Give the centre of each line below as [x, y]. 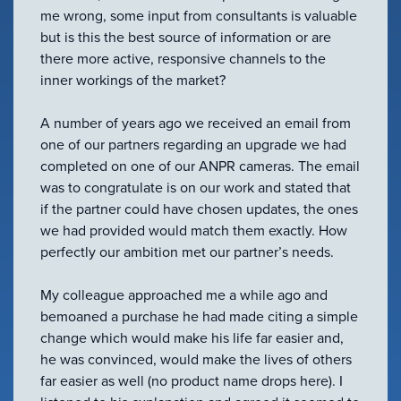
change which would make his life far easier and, [192, 337]
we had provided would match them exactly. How [194, 230]
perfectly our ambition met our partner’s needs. [187, 252]
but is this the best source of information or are [186, 37]
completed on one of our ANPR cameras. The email [200, 166]
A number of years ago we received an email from [196, 123]
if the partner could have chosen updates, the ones [199, 209]
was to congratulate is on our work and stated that [196, 187]
